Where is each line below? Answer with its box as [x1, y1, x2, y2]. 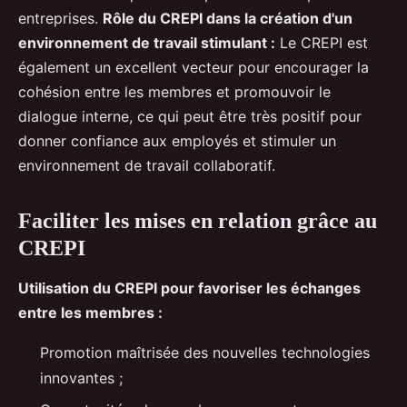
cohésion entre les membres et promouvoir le [18, 83, 331, 102]
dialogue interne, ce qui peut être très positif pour [18, 107, 362, 126]
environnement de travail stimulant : [18, 34, 275, 53]
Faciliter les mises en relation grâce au [18, 209, 377, 233]
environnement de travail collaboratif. [18, 156, 275, 175]
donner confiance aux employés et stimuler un [18, 132, 336, 151]
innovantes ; [40, 369, 123, 388]
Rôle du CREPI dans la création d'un [103, 9, 352, 28]
